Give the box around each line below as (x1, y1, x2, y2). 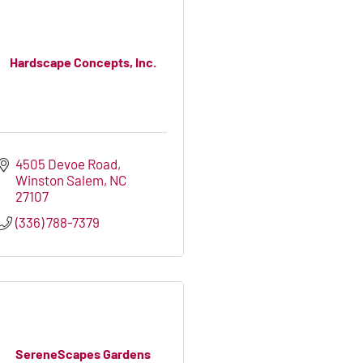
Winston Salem (15, 172, 105, 189)
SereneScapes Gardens (15, 345, 151, 361)
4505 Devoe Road (15, 156, 118, 173)
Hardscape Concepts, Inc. (9, 53, 156, 70)
